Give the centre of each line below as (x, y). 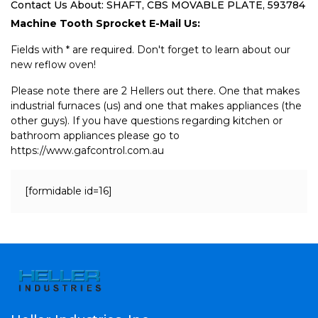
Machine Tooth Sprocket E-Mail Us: (105, 23)
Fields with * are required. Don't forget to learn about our (150, 50)
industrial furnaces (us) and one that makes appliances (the (156, 106)
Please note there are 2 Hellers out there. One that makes (155, 91)
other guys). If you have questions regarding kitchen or (147, 121)
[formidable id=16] (68, 191)
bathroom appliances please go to (95, 136)
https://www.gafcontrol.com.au (87, 150)
